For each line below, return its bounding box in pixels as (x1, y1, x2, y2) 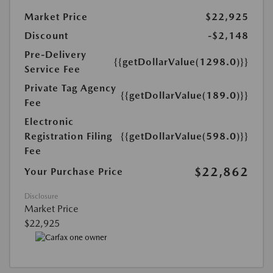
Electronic (24, 115, 74, 127)
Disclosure (24, 191, 58, 200)
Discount (24, 29, 68, 41)
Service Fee (24, 63, 80, 75)
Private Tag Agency (24, 82, 116, 94)
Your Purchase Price (24, 165, 123, 177)
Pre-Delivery (24, 48, 87, 60)
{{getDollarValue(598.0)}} (121, 130, 249, 142)
